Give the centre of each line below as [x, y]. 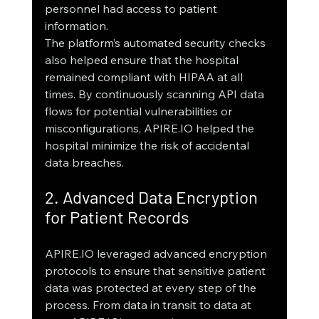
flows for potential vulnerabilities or [140, 111]
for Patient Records [117, 217]
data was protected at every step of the [152, 288]
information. [76, 26]
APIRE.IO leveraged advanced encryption [157, 254]
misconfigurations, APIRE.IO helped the [151, 129]
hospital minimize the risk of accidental [148, 146]
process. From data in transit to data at [149, 305]
